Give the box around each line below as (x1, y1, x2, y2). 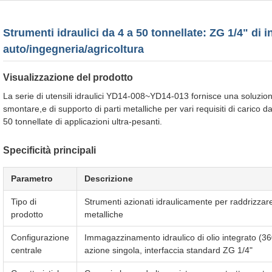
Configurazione (11, 233, 69, 242)
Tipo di (11, 197, 36, 206)
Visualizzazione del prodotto (3, 72, 133, 83)
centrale (11, 245, 42, 255)
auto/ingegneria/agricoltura (3, 43, 144, 55)
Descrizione (84, 174, 133, 183)
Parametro (11, 174, 53, 183)
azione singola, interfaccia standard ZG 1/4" (84, 245, 253, 255)
